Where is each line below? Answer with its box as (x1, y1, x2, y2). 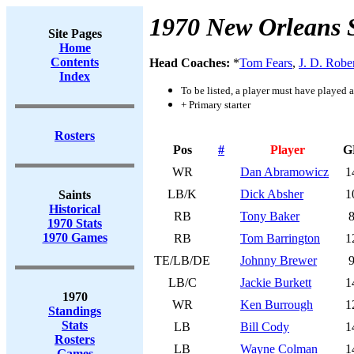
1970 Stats (47, 217, 102, 230)
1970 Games (42, 231, 107, 244)
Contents (51, 55, 99, 69)
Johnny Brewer (240, 254, 317, 267)
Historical (49, 202, 100, 216)
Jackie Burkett (240, 276, 311, 289)
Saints (58, 188, 91, 201)
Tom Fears (239, 56, 292, 70)
